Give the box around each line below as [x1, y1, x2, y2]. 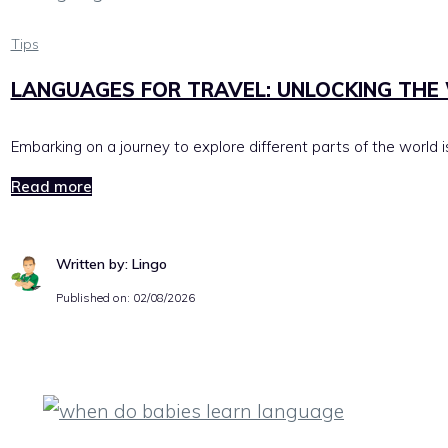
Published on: [55, 289, 133, 305]
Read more [10, 176, 92, 196]
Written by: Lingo [55, 254, 167, 273]
